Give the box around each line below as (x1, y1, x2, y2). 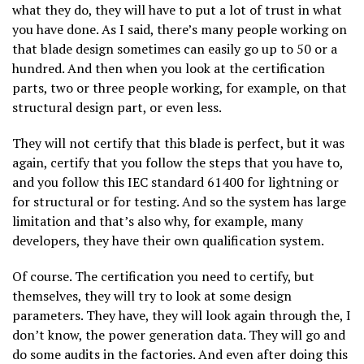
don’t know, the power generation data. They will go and (12, 325, 345, 344)
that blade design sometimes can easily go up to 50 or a (12, 39, 337, 58)
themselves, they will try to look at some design (12, 286, 292, 305)
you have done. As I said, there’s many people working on (12, 19, 347, 38)
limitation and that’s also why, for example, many (12, 211, 303, 230)
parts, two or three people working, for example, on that (12, 78, 347, 97)
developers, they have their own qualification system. (12, 231, 324, 249)
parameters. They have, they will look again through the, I (12, 305, 351, 324)
